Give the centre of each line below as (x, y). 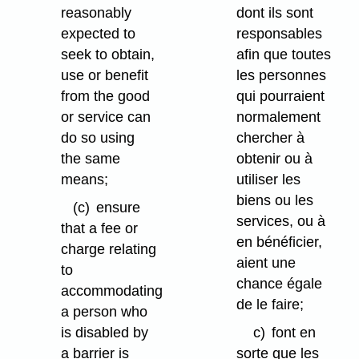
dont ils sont (275, 12)
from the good (106, 96)
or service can (106, 117)
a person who (105, 311)
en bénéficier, (280, 242)
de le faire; (270, 304)
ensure (119, 207)
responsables (280, 33)
